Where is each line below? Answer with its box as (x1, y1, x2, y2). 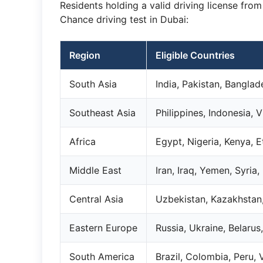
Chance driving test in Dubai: (60, 14, 188, 25)
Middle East (69, 164, 122, 176)
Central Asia (69, 193, 123, 205)
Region (69, 49, 100, 61)
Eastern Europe (69, 222, 137, 234)
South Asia (69, 78, 117, 90)
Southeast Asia (69, 107, 136, 119)
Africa (69, 136, 96, 147)
